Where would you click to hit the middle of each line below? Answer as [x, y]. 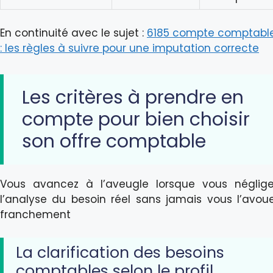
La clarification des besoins [120, 253]
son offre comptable [114, 141]
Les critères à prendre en [133, 97]
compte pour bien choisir [136, 119]
